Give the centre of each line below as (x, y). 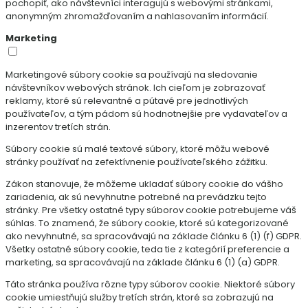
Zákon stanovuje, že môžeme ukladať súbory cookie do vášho (144, 184)
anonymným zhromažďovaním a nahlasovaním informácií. (137, 16)
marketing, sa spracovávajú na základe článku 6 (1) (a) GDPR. (143, 262)
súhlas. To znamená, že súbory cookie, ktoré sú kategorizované (147, 223)
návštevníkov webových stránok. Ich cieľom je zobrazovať (135, 87)
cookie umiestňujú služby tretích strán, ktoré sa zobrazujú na (140, 297)
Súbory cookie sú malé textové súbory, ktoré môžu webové (137, 148)
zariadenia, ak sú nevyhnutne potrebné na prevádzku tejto (136, 197)
